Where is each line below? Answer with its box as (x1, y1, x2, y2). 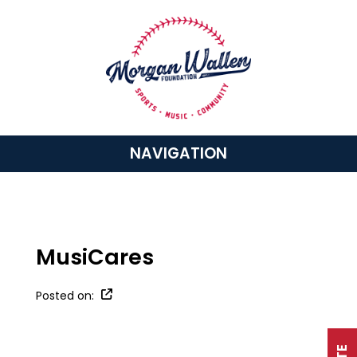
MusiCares (35, 242, 154, 273)
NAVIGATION (130, 143, 227, 164)
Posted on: (35, 288, 94, 304)
